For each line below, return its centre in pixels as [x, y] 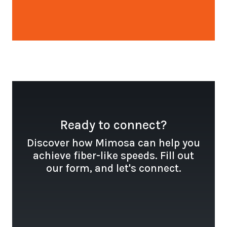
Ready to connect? [113, 125]
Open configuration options [74, 9]
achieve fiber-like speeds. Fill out [113, 156]
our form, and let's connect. [113, 168]
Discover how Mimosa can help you [113, 143]
